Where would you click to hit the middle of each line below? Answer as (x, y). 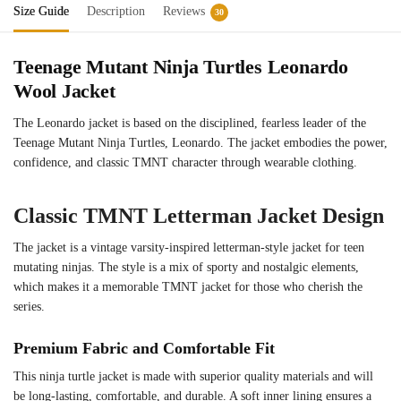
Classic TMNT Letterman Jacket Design (199, 215)
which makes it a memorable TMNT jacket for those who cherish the (188, 286)
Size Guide (41, 11)
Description (116, 11)
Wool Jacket (64, 90)
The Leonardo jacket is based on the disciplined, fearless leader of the (190, 123)
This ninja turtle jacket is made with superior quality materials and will (193, 376)
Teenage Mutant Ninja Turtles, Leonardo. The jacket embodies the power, (200, 142)
